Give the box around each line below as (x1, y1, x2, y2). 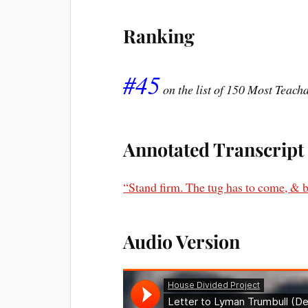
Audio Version (123, 229, 241, 254)
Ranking (123, 23, 195, 48)
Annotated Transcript (123, 137, 305, 162)
